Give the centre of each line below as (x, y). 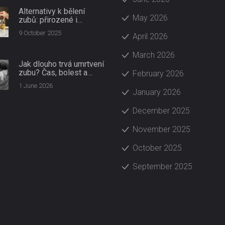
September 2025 (162, 166)
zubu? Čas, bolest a (53, 73)
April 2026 (150, 36)
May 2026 (150, 18)
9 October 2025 (40, 33)
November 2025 (161, 129)
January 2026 (157, 92)
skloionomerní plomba (57, 81)
